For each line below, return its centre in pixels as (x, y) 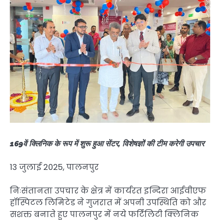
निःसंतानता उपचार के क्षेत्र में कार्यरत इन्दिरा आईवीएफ (108, 191)
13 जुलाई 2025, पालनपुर (54, 167)
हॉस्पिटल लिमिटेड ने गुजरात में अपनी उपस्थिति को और (108, 202)
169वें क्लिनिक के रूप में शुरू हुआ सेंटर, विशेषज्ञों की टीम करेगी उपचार (107, 143)
